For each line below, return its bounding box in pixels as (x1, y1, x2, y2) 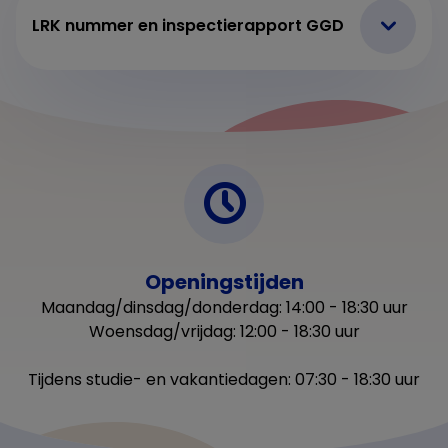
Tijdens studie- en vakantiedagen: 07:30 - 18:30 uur (28, 367, 420, 391)
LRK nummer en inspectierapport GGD (32, 13, 344, 37)
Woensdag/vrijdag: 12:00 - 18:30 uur (88, 319, 360, 343)
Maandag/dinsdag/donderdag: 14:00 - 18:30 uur (40, 295, 408, 319)
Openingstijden (144, 267, 304, 296)
